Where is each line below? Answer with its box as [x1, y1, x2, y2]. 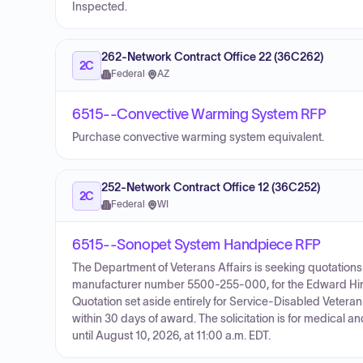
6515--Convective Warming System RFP [72, 106, 327, 122]
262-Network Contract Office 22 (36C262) [101, 51, 323, 63]
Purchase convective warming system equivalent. [72, 131, 324, 143]
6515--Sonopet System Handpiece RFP [72, 237, 321, 253]
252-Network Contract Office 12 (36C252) [101, 181, 320, 194]
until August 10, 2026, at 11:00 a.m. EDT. [72, 330, 271, 342]
